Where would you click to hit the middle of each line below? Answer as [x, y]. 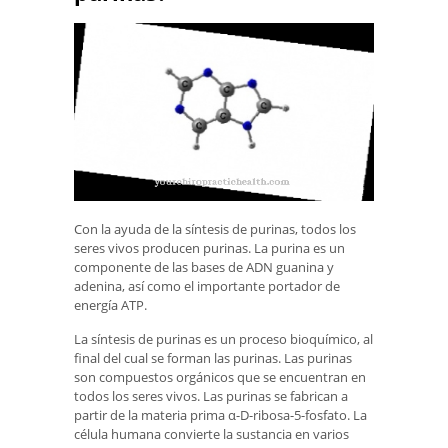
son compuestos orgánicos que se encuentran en [220, 376]
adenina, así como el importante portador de [207, 286]
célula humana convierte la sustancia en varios [211, 433]
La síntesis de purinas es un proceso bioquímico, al [223, 338]
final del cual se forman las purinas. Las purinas [213, 357]
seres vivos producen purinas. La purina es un [209, 248]
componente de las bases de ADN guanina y [204, 267]
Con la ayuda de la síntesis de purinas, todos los [215, 229]
